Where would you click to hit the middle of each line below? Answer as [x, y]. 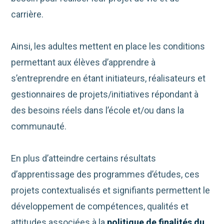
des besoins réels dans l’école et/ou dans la [98, 110]
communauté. [39, 126]
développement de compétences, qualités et [100, 206]
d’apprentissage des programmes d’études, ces [105, 174]
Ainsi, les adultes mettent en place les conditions [108, 46]
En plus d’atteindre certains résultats [84, 158]
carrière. [27, 14]
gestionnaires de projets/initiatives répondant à [105, 94]
